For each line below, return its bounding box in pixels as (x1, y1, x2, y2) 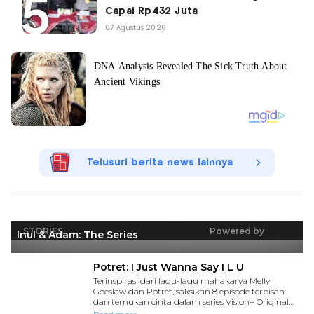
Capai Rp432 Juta (105, 6, 198, 17)
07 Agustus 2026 (105, 25, 166, 32)
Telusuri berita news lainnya (86, 158, 233, 168)
